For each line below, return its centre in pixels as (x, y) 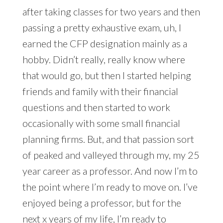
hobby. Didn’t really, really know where (104, 59)
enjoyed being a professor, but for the (102, 203)
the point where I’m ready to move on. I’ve (110, 187)
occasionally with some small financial (101, 123)
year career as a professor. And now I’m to (110, 171)
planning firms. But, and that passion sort (108, 139)
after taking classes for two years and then (111, 12)
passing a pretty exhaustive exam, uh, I (102, 28)
